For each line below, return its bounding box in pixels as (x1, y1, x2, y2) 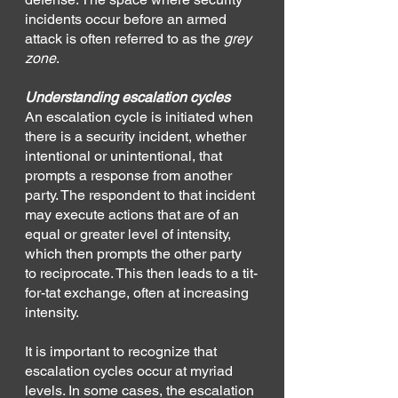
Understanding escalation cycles (25, 88, 230, 106)
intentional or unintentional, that (25, 147, 226, 164)
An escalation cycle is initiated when (25, 107, 257, 125)
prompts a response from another (25, 166, 235, 184)
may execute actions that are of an (25, 205, 243, 223)
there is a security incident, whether (25, 127, 250, 145)
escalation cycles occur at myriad (25, 362, 236, 379)
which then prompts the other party (25, 244, 245, 262)
